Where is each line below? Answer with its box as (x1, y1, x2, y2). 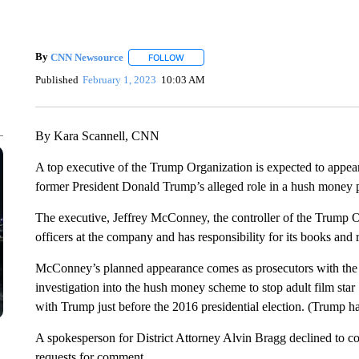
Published (34, 73, 79, 86)
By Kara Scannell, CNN (34, 129, 159, 143)
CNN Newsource (50, 50, 123, 63)
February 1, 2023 (83, 73, 157, 86)
